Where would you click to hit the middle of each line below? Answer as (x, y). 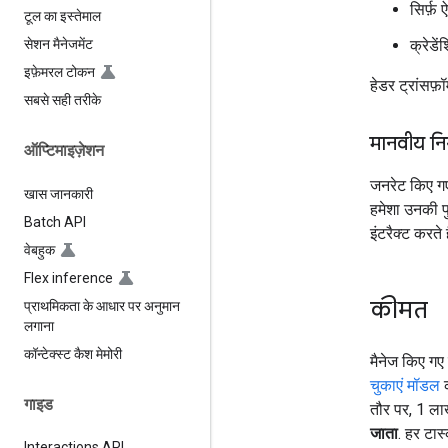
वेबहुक (39, 249)
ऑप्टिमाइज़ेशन (64, 151)
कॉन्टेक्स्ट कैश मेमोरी (73, 353)
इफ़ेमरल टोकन (59, 72)
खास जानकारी (58, 193)
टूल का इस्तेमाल (62, 16)
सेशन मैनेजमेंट (58, 44)
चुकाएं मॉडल (405, 385)
